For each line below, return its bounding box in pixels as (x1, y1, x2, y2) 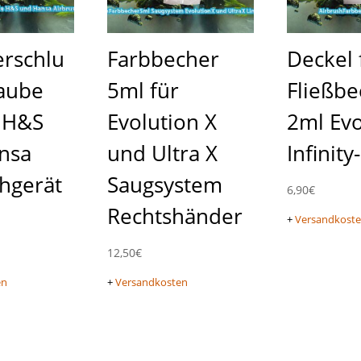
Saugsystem (106, 169, 222, 199)
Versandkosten (114, 276, 188, 290)
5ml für (106, 75, 179, 105)
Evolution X (106, 106, 217, 136)
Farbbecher (106, 44, 219, 73)
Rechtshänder (106, 201, 243, 230)
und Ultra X (106, 138, 218, 168)
